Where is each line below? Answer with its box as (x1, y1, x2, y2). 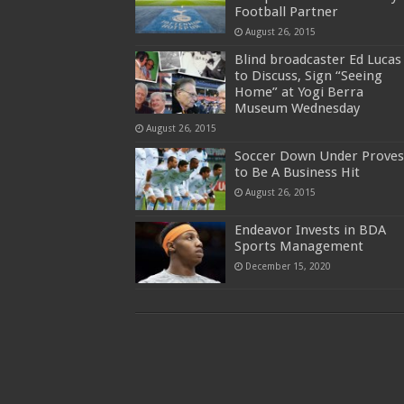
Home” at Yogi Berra (234, 84, 363, 101)
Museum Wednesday (234, 100, 360, 117)
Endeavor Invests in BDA (234, 221, 386, 238)
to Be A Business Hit (234, 164, 360, 181)
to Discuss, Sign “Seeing (234, 68, 382, 85)
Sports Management (234, 237, 363, 254)
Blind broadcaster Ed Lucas (234, 51, 401, 69)
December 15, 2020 (244, 260, 331, 271)
